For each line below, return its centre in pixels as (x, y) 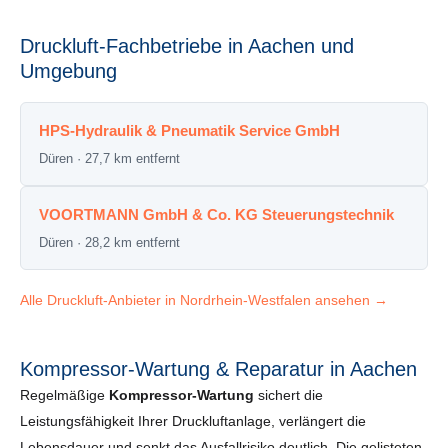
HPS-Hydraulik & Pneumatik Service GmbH (189, 130)
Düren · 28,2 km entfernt (109, 242)
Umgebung (68, 71)
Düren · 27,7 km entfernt (109, 158)
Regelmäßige (64, 395)
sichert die (288, 395)
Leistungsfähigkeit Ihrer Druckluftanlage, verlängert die (193, 421)
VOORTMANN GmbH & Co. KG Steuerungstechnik (216, 214)
